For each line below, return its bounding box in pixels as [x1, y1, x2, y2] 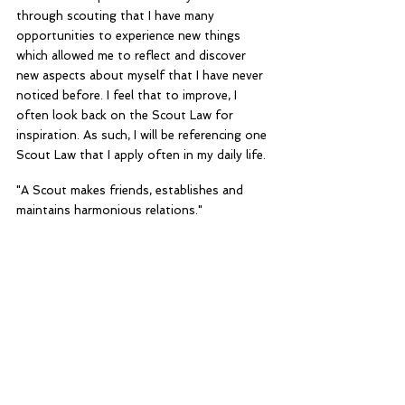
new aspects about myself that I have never [16, 69, 267, 82]
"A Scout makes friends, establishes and [16, 184, 247, 197]
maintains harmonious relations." [16, 203, 202, 217]
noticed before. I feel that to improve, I [16, 89, 240, 102]
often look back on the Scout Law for [16, 108, 237, 122]
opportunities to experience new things [16, 29, 244, 42]
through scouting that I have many [16, 9, 218, 23]
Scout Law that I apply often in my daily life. [16, 148, 266, 162]
